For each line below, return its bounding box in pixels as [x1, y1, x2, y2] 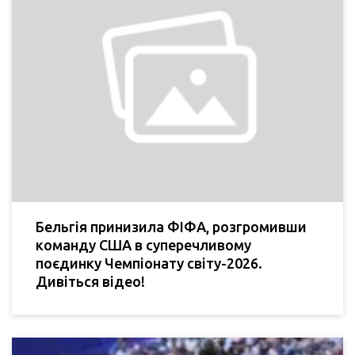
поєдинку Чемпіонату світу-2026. [36, 254, 262, 271]
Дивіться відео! [36, 273, 145, 289]
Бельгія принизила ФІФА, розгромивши [36, 218, 307, 235]
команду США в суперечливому [36, 236, 251, 253]
